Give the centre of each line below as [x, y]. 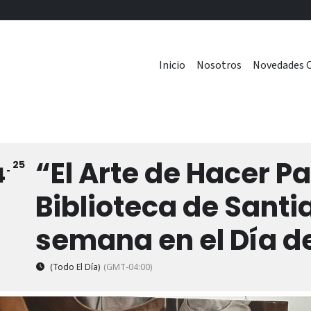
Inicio [172, 65]
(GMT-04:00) [128, 267]
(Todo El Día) [75, 267]
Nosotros [219, 65]
